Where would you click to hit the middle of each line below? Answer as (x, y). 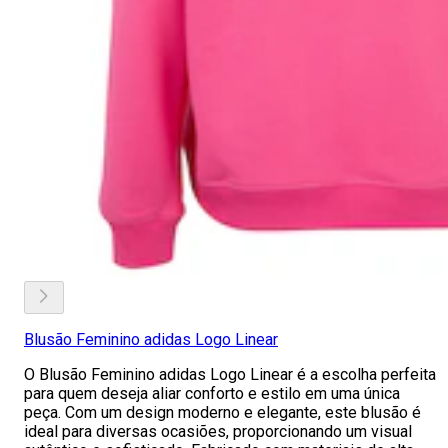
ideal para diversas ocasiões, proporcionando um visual (218, 431)
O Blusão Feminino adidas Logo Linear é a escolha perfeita (230, 374)
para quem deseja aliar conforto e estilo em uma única (212, 393)
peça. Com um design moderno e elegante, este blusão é (222, 412)
